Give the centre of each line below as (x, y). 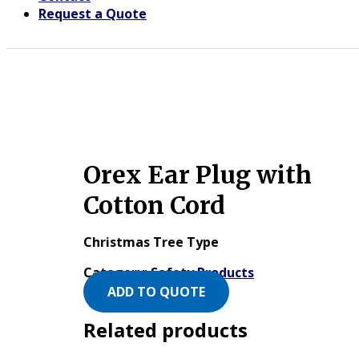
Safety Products (202, 273)
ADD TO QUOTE (156, 291)
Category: (117, 273)
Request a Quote (93, 14)
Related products (165, 329)
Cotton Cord (154, 206)
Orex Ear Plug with (198, 175)
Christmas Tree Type (151, 242)
